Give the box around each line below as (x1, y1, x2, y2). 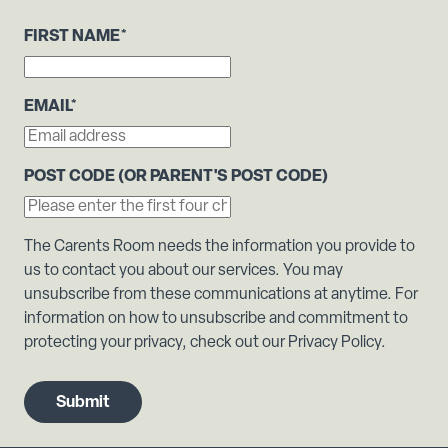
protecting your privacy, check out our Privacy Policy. (24, 335, 386, 352)
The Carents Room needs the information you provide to (24, 239, 415, 256)
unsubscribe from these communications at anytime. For (24, 287, 418, 304)
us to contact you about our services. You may (24, 263, 343, 280)
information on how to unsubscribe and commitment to (24, 311, 408, 328)
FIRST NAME (24, 29, 120, 46)
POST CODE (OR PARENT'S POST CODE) (24, 169, 328, 186)
